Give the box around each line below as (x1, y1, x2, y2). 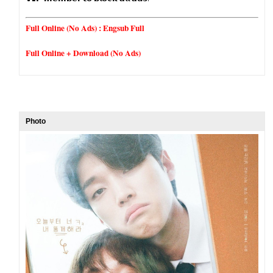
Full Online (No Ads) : (26, 22, 104, 34)
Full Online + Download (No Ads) (26, 47, 141, 59)
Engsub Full (103, 22, 145, 34)
